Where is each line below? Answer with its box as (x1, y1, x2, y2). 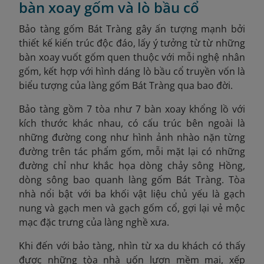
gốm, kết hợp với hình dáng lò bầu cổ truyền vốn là (19, 65, 245, 78)
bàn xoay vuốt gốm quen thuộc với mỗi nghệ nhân (19, 51, 245, 64)
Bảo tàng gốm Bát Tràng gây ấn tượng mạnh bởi (19, 22, 245, 35)
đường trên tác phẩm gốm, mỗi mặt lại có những (19, 145, 245, 158)
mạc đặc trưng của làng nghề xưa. (19, 216, 169, 229)
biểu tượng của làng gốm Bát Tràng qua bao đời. (19, 79, 233, 92)
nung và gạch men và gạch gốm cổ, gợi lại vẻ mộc (19, 202, 245, 214)
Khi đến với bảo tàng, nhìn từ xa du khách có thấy (19, 239, 245, 252)
